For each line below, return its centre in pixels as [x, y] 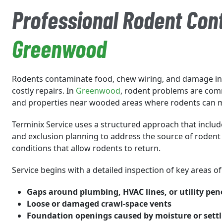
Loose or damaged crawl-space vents [99, 204]
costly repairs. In [44, 91]
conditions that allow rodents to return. [86, 148]
